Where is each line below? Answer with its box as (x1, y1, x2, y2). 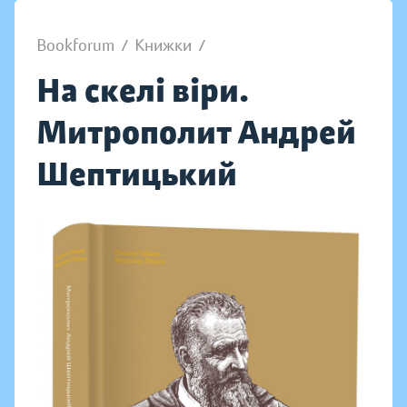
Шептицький (36, 154, 237, 194)
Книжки (134, 35, 192, 55)
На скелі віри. (36, 70, 249, 111)
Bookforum (36, 35, 114, 55)
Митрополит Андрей (36, 112, 356, 153)
